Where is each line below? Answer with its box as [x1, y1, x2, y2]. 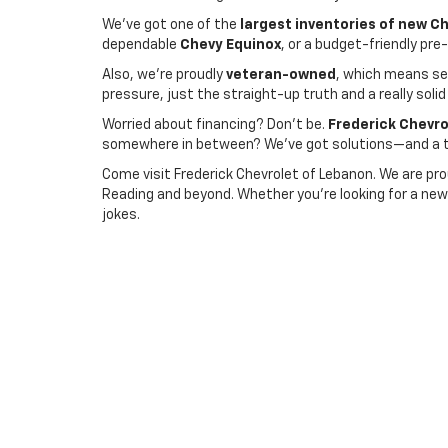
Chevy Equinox [180, 38, 281, 52]
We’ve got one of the [102, 18, 240, 32]
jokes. [102, 208, 140, 222]
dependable [102, 38, 180, 52]
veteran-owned [226, 68, 336, 82]
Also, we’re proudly [102, 68, 226, 82]
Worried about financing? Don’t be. [102, 118, 328, 132]
